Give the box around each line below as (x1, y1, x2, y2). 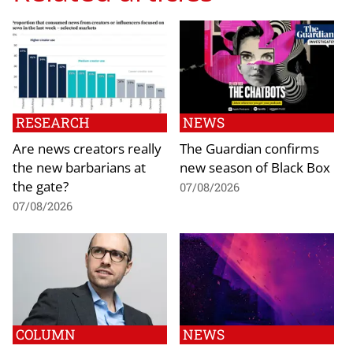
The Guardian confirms (180, 138, 319, 158)
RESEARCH (16, 113, 89, 132)
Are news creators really (13, 138, 162, 158)
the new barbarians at (13, 157, 146, 176)
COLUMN (16, 325, 76, 344)
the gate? (13, 176, 69, 195)
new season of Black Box (180, 157, 330, 176)
